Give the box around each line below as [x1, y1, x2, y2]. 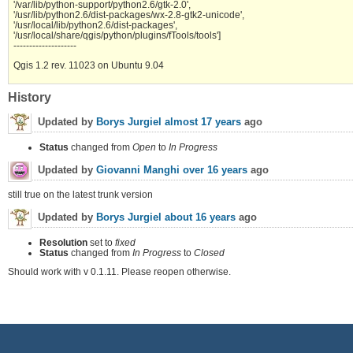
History [8, 91, 51, 105]
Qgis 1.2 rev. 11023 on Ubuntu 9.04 [13, 59, 164, 70]
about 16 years [165, 211, 236, 224]
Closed [194, 247, 225, 258]
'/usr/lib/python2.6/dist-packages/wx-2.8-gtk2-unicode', [13, 9, 244, 20]
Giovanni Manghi [96, 164, 180, 176]
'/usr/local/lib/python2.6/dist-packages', [13, 19, 177, 30]
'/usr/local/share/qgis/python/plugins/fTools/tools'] [13, 29, 221, 40]
